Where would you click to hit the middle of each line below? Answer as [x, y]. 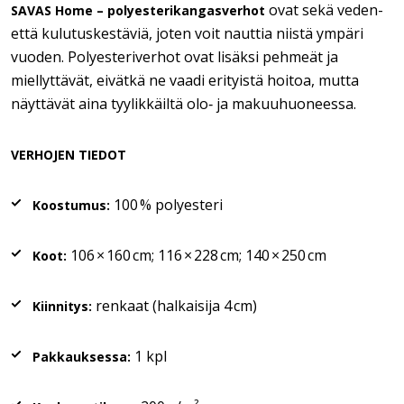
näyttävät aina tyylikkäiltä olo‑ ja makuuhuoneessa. [184, 104]
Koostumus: [71, 205]
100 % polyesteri [166, 205]
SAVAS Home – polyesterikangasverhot [138, 10]
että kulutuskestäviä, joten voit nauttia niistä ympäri [187, 33]
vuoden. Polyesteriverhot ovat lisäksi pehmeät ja [174, 57]
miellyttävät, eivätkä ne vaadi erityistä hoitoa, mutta [185, 80]
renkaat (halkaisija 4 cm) [174, 306]
